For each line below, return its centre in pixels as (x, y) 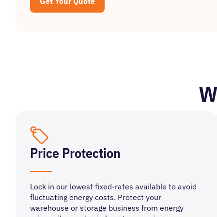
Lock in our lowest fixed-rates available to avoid (113, 186)
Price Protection (75, 153)
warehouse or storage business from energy (107, 208)
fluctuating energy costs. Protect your (96, 197)
